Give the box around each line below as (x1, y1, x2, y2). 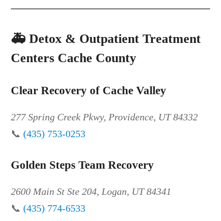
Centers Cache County (11, 50, 137, 65)
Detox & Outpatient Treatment (29, 31, 201, 46)
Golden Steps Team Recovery (11, 158, 154, 171)
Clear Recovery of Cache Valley (11, 84, 167, 97)
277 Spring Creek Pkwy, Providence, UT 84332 (11, 111, 198, 122)
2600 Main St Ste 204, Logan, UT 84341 (11, 185, 172, 197)
